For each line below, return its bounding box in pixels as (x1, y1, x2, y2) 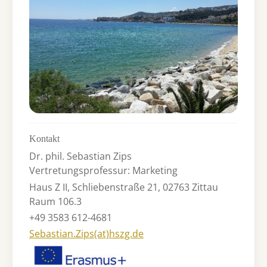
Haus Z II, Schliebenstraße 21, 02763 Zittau (29, 180, 218, 194)
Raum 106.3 (29, 194, 82, 208)
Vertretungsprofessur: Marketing (29, 164, 178, 178)
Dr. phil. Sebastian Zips (29, 150, 132, 163)
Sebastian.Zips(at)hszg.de (29, 226, 144, 240)
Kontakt (29, 133, 60, 144)
